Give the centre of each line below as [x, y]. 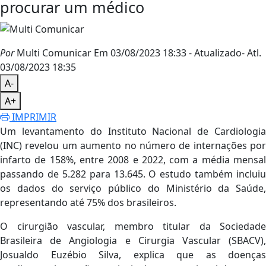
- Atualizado [215, 53]
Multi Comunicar [53, 53]
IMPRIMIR [33, 117]
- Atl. [251, 53]
